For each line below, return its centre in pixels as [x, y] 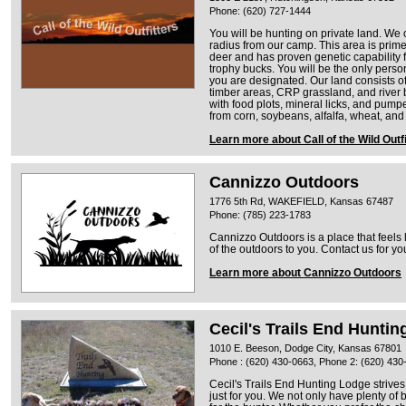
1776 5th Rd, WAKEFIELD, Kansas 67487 [301, 201]
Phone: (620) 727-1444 [260, 10]
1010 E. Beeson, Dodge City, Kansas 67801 [305, 348]
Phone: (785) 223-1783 [260, 214]
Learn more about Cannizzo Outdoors [305, 272]
